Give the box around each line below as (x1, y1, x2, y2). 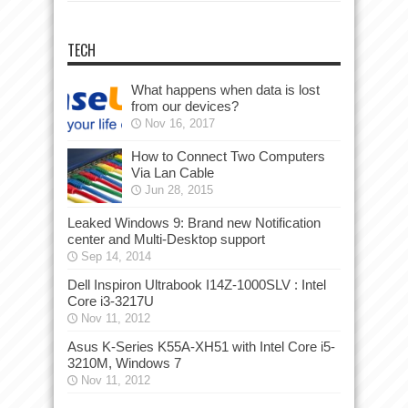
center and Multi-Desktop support (67, 231, 265, 247)
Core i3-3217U (67, 293, 154, 309)
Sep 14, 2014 (81, 250, 151, 263)
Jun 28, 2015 (145, 183, 213, 197)
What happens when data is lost (131, 82, 320, 97)
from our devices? (131, 98, 239, 114)
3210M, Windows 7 (67, 355, 181, 371)
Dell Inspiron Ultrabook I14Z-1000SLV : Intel (67, 277, 326, 292)
